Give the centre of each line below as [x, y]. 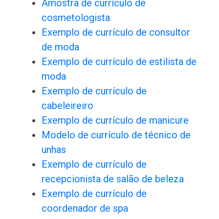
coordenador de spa [85, 208]
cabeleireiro [67, 106]
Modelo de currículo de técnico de [116, 135]
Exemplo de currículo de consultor [116, 33]
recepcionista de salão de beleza [112, 179]
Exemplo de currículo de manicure [115, 120]
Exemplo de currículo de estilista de [119, 62]
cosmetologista [76, 18]
